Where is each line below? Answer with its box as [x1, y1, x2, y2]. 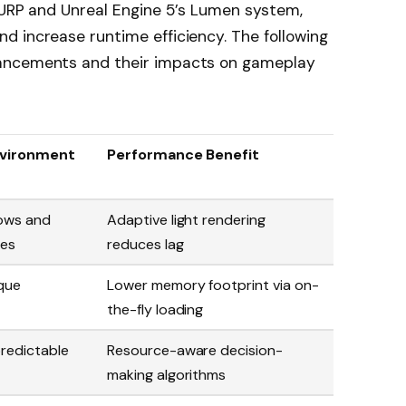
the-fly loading [107, 300, 204, 320]
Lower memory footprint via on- [107, 275, 319, 295]
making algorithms [107, 365, 227, 385]
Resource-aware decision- [107, 341, 283, 361]
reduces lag [107, 235, 184, 255]
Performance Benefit [107, 145, 260, 165]
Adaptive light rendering [107, 210, 266, 230]
